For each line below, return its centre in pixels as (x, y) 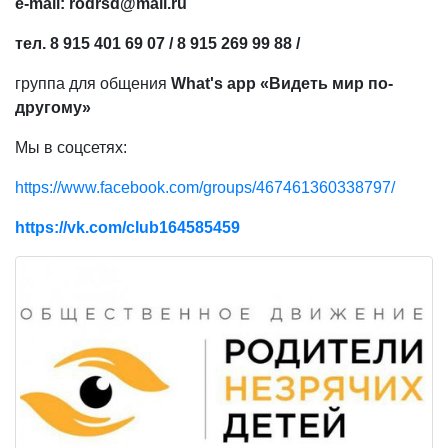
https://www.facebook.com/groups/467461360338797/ (205, 187)
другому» (53, 107)
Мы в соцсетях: (71, 147)
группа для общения (93, 83)
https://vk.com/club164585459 (127, 227)
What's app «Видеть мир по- (282, 83)
